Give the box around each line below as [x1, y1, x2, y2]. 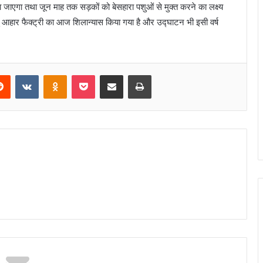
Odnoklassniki [66, 69, 117, 79]
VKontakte [38, 69, 76, 79]
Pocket [95, 69, 120, 79]
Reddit [10, 69, 33, 79]
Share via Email [123, 69, 141, 79]
